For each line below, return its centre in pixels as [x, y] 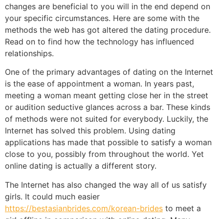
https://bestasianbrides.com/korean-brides [84, 208]
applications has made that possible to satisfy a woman [108, 142]
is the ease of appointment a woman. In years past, [99, 84]
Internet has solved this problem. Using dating [90, 131]
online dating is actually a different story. [81, 166]
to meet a [182, 208]
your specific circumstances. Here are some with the [102, 18]
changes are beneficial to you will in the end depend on [108, 6]
